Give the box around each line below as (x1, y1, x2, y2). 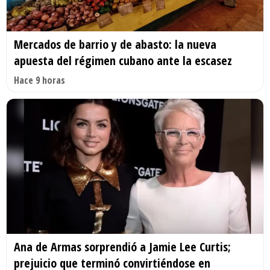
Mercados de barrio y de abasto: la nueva (14, 36, 216, 53)
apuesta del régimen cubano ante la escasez (14, 52, 232, 69)
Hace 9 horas (14, 74, 65, 87)
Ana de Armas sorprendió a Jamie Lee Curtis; (14, 238, 231, 255)
